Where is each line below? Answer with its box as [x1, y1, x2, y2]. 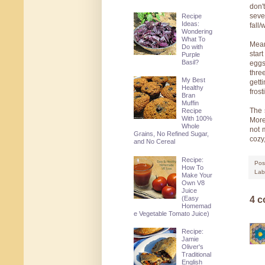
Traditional [182, 251, 212, 258]
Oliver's [182, 243, 204, 251]
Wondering [182, 27, 213, 35]
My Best [182, 76, 206, 84]
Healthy [182, 84, 204, 92]
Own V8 [182, 179, 205, 186]
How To [182, 163, 204, 171]
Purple [182, 50, 201, 58]
